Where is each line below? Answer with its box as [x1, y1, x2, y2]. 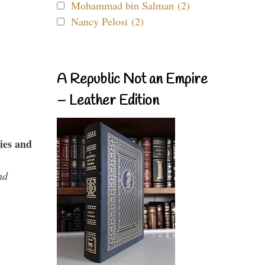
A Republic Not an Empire [57, 70, 208, 89]
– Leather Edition [57, 92, 159, 111]
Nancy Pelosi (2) [71, 14, 144, 28]
